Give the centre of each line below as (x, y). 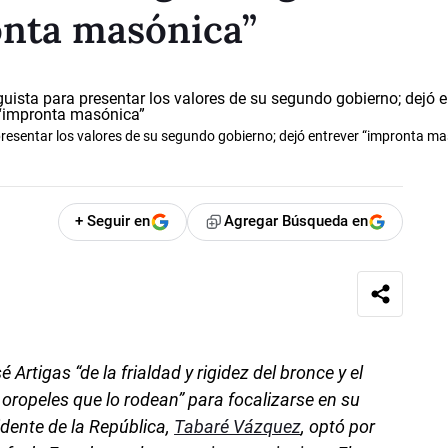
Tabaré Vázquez (238, 426)
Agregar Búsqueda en (296, 221)
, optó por (338, 426)
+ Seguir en (113, 221)
